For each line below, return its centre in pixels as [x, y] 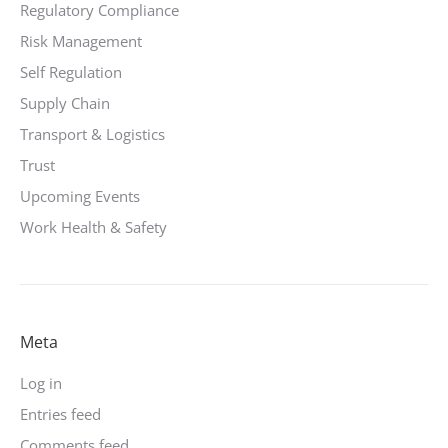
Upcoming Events [80, 196]
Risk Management [81, 41]
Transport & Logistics [92, 134]
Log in [41, 383]
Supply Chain [65, 103]
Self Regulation [71, 72]
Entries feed [60, 414]
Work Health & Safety [93, 227]
